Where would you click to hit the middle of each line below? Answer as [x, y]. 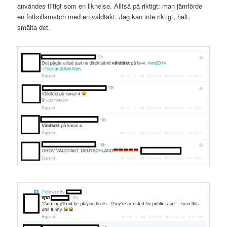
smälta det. [34, 27]
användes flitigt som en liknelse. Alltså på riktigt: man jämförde [110, 6]
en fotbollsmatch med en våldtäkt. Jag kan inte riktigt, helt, [104, 17]
